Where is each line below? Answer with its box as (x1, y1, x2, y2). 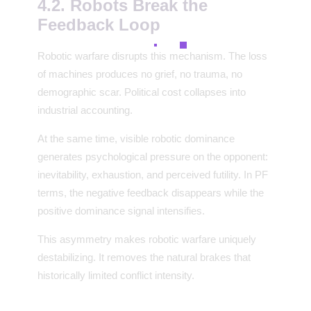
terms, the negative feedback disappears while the (37, 187, 264, 199)
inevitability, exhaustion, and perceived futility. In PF (37, 169, 268, 181)
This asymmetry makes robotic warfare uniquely (37, 233, 256, 246)
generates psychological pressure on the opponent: (37, 151, 268, 163)
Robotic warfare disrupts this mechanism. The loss (37, 50, 267, 62)
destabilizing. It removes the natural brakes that (37, 251, 251, 264)
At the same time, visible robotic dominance (37, 133, 235, 145)
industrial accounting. (37, 104, 133, 117)
